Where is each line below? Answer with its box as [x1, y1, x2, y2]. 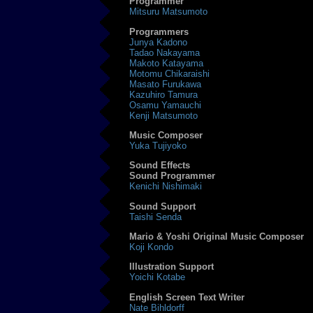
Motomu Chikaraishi [129, 68, 210, 79]
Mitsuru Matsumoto [129, 6, 208, 17]
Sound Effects [129, 160, 191, 171]
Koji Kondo [129, 242, 174, 253]
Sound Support [129, 201, 196, 212]
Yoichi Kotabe [129, 272, 186, 283]
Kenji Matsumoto [129, 110, 198, 121]
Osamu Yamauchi [129, 99, 202, 110]
